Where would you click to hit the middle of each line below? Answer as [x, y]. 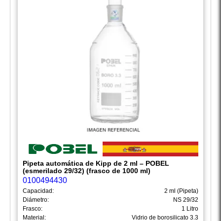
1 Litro [190, 209]
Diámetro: [36, 200]
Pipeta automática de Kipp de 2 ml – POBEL [96, 164]
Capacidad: [38, 191]
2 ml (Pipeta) [181, 191]
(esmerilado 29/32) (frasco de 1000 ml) [87, 171]
